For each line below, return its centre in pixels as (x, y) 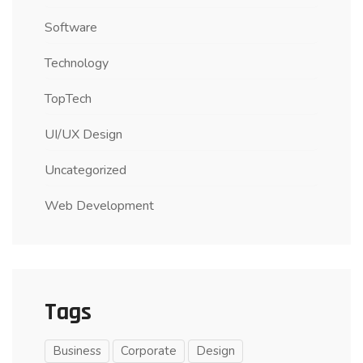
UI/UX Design (83, 134)
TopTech (68, 98)
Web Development (99, 205)
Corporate (149, 350)
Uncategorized (85, 170)
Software (71, 27)
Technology (77, 63)
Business (77, 350)
